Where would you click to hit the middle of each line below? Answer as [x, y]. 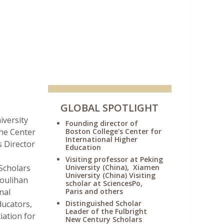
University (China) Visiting [111, 175]
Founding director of [102, 123]
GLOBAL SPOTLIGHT [110, 108]
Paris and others [94, 191]
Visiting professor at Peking [114, 159]
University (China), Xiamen [113, 167]
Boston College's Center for [114, 131]
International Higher [102, 139]
